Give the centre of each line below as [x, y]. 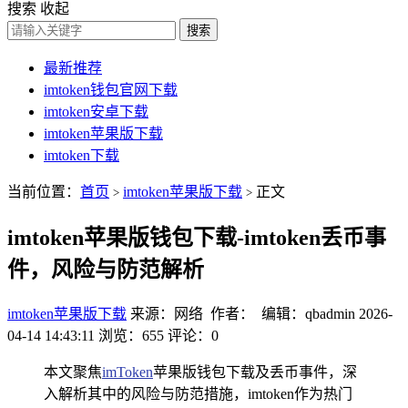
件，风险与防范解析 [106, 269]
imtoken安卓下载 [96, 112]
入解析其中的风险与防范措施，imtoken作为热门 [198, 393]
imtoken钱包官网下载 [111, 90]
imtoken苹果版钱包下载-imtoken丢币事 [197, 237]
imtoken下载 [82, 155]
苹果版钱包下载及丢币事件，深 [255, 372]
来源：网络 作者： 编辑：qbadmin [243, 313]
